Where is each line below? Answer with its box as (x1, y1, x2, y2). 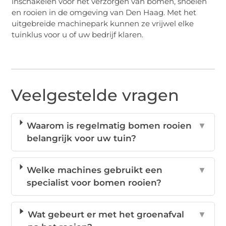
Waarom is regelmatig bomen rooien (26, 121, 192, 131)
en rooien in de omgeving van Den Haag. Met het (12, 7, 197, 17)
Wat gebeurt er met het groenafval (27, 209, 184, 220)
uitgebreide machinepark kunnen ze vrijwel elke (12, 18, 194, 28)
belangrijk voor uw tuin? (26, 133, 136, 144)
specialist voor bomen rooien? (27, 178, 162, 188)
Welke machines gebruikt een (27, 165, 163, 176)
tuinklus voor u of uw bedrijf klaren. (12, 29, 144, 39)
